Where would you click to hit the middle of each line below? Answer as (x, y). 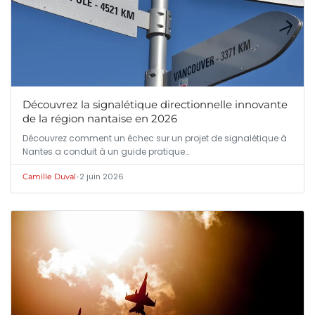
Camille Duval (49, 177)
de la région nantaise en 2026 (100, 119)
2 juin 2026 (102, 177)
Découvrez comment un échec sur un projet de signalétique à (155, 139)
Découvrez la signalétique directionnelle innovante (155, 105)
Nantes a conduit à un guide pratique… (106, 152)
